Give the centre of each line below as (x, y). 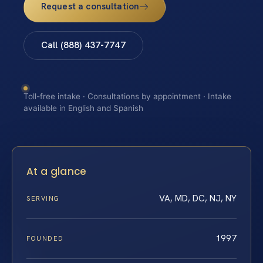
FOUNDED (45, 238)
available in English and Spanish (83, 108)
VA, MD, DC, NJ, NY (198, 198)
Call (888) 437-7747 (83, 45)
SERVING (43, 198)
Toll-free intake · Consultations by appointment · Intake (127, 97)
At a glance (57, 171)
